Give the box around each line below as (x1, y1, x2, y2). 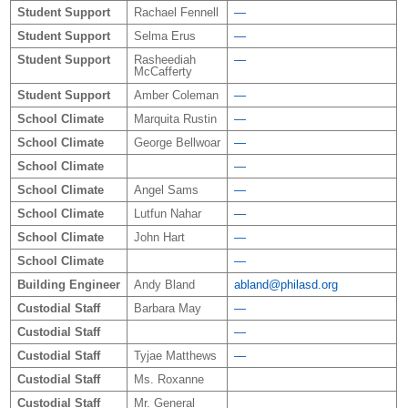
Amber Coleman (133, 87, 219, 102)
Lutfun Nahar (133, 206, 201, 220)
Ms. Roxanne (133, 372, 204, 386)
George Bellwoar (133, 135, 220, 149)
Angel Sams (133, 182, 199, 197)
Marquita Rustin (133, 111, 217, 126)
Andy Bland (133, 277, 195, 291)
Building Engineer (16, 277, 120, 291)
